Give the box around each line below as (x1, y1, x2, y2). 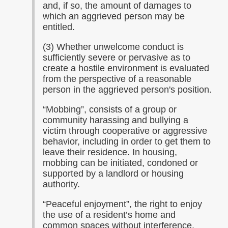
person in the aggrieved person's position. (43, 84, 212, 95)
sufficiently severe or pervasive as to (43, 52, 190, 63)
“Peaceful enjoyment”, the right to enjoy (43, 199, 202, 209)
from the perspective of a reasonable (43, 74, 191, 84)
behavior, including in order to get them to (43, 136, 211, 147)
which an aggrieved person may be (43, 11, 185, 21)
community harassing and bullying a (43, 115, 188, 125)
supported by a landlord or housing (43, 168, 184, 179)
